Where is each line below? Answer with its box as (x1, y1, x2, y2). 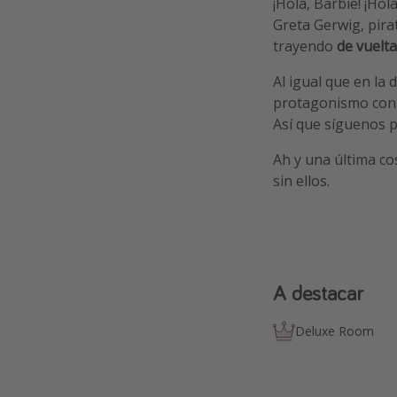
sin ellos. (273, 171, 330, 191)
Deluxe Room (295, 322, 374, 339)
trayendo (273, 36, 337, 57)
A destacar (273, 278, 363, 307)
